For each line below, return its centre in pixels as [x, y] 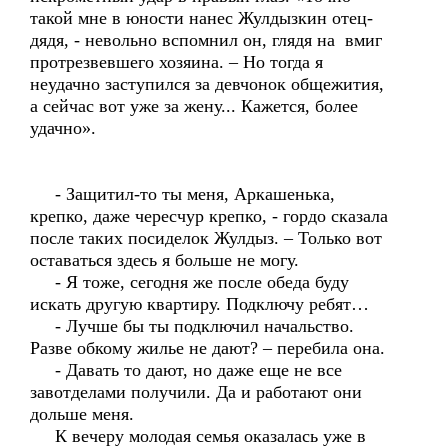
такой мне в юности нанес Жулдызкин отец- [201, 18]
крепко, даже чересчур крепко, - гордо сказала [209, 216]
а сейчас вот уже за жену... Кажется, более [194, 106]
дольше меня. [112, 414]
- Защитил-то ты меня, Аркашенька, [182, 194]
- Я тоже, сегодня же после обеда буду [189, 282]
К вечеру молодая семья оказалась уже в [198, 436]
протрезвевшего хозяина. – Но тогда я [176, 62]
